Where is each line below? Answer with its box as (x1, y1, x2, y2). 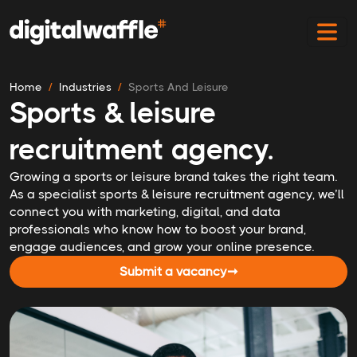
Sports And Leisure (128, 80, 229, 93)
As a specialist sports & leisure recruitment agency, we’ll (10, 186, 344, 202)
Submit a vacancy (120, 264, 227, 279)
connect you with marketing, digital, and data (10, 204, 280, 219)
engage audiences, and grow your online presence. (10, 239, 314, 254)
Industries (59, 80, 112, 93)
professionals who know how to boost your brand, (10, 222, 306, 237)
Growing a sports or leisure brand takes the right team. (10, 169, 337, 184)
